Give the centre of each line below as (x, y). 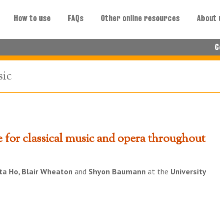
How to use (32, 18)
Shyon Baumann (117, 171)
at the (158, 171)
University (188, 171)
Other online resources (140, 18)
